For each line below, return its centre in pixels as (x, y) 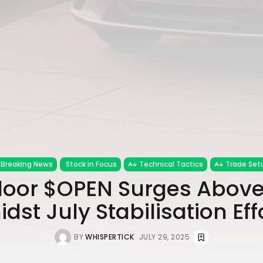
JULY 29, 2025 (164, 237)
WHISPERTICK (110, 237)
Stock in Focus (91, 164)
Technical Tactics (171, 164)
